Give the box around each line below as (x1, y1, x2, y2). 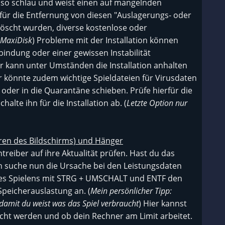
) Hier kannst (139, 198, 187, 209)
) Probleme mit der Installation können (32, 35, 178, 46)
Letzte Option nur (127, 97, 187, 108)
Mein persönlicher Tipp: (90, 185, 172, 196)
